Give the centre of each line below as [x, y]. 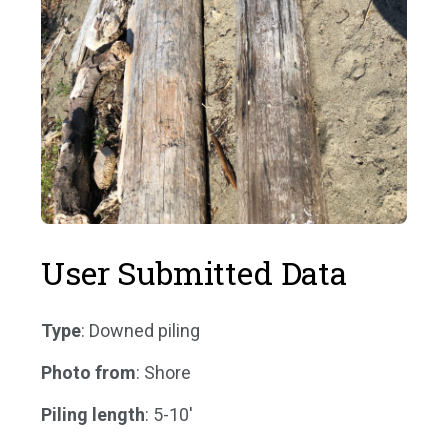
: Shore [163, 372]
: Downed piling [140, 330]
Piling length [93, 414]
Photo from [88, 372]
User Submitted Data [194, 272]
